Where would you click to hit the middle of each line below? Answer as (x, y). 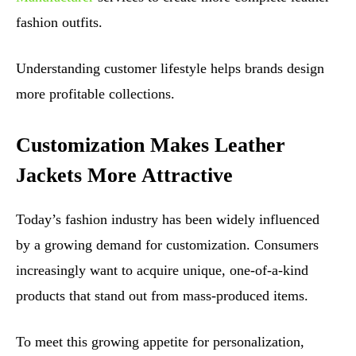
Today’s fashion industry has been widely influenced (168, 219)
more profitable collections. (95, 93)
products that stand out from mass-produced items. (162, 295)
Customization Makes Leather (151, 145)
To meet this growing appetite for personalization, (160, 341)
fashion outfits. (59, 22)
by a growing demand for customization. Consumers (167, 244)
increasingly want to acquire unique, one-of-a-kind (162, 270)
